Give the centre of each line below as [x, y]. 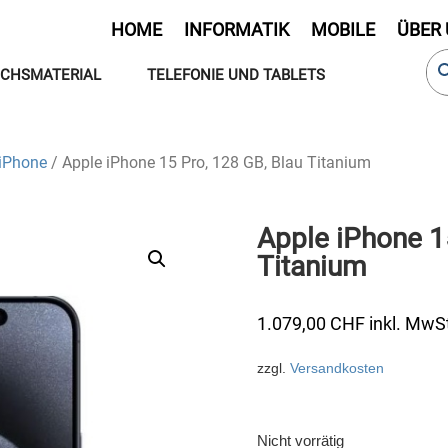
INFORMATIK [237, 29]
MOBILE [343, 29]
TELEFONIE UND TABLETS [236, 75]
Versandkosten [337, 367]
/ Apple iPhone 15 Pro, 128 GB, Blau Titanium [209, 162]
